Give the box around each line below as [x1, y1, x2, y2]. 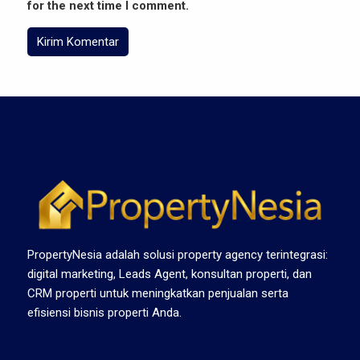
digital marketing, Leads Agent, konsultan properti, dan [27, 267, 312, 282]
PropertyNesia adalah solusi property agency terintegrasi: [27, 247, 328, 263]
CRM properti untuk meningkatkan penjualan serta [27, 286, 288, 301]
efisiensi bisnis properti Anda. [27, 305, 182, 321]
